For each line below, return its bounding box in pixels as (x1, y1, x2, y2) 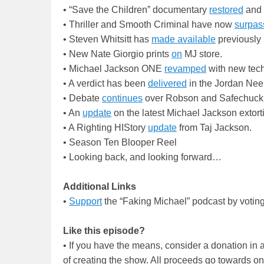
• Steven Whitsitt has (63, 34, 151, 45)
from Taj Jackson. (177, 123, 252, 133)
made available (151, 34, 216, 45)
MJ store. (182, 49, 222, 60)
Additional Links (63, 181, 136, 192)
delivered (148, 78, 187, 89)
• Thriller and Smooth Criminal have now (63, 19, 235, 30)
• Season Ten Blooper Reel (63, 137, 177, 148)
